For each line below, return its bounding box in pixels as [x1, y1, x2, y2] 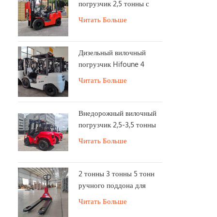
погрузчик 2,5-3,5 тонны [78, 120, 156, 129]
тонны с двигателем [78, 70, 141, 80]
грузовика [78, 192, 110, 202]
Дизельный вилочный [78, 47, 146, 57]
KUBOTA [78, 82, 105, 92]
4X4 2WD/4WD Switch [78, 131, 150, 141]
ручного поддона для [78, 180, 146, 190]
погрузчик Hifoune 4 [78, 59, 144, 69]
